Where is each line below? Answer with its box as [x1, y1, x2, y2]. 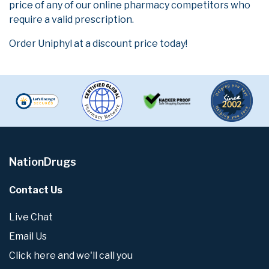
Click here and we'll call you [9, 250, 133, 262]
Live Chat [9, 211, 53, 223]
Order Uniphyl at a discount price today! [9, 38, 187, 49]
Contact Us [9, 184, 62, 196]
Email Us [9, 231, 47, 243]
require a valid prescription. [9, 14, 134, 25]
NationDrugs [9, 156, 76, 168]
